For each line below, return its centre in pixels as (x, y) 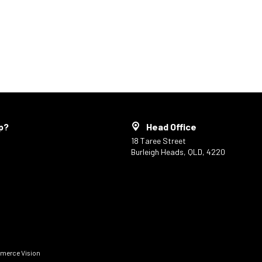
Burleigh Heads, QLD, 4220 (178, 152)
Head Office (171, 127)
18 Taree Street (158, 141)
